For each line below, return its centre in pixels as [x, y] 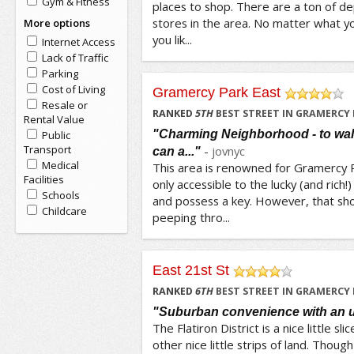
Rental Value [54, 119]
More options [56, 23]
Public [56, 135]
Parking [60, 73]
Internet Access [78, 42]
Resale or [64, 105]
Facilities [43, 179]
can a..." [176, 151]
